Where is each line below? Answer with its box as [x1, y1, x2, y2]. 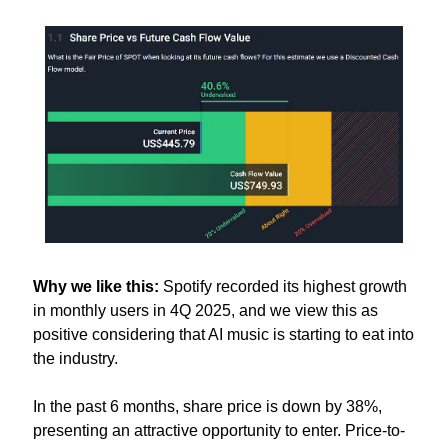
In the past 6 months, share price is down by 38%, [33, 398, 382, 416]
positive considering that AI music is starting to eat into [33, 326, 414, 344]
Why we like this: [33, 278, 159, 296]
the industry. [33, 350, 122, 368]
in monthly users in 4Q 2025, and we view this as [33, 302, 378, 320]
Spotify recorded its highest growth [159, 278, 407, 296]
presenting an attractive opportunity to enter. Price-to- [33, 422, 405, 440]
